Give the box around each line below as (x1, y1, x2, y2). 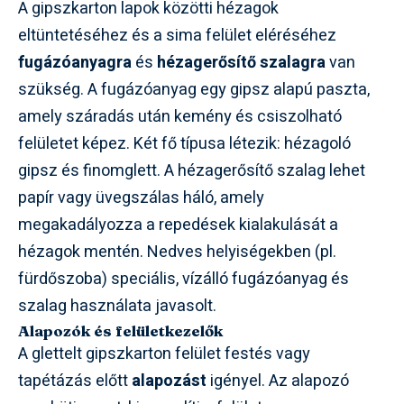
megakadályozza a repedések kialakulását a (18, 212, 338, 237)
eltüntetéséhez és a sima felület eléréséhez (18, 23, 336, 48)
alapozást (132, 368, 207, 393)
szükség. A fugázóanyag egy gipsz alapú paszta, (18, 77, 370, 102)
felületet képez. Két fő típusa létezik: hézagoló (18, 131, 351, 156)
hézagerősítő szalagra (157, 50, 326, 75)
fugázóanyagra (18, 50, 132, 75)
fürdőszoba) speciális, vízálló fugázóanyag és (18, 266, 349, 291)
